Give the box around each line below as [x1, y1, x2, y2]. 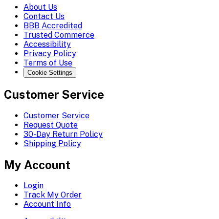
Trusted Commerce [23, 30, 94, 40]
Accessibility [23, 39, 71, 49]
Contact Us [23, 11, 65, 21]
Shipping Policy [23, 138, 81, 148]
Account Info [23, 199, 71, 209]
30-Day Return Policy [23, 129, 103, 139]
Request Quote [23, 120, 78, 130]
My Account [4, 157, 70, 172]
